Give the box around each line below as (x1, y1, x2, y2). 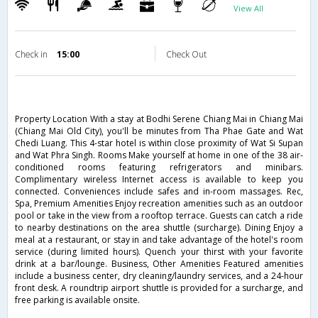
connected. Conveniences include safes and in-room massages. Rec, (15, 185, 303, 198)
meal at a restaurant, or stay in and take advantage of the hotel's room (15, 234, 303, 246)
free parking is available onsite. (15, 294, 140, 307)
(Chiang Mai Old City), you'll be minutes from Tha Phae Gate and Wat (15, 125, 303, 138)
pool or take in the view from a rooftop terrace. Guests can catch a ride (15, 209, 303, 222)
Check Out (166, 48, 207, 61)
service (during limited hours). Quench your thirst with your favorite (15, 246, 303, 258)
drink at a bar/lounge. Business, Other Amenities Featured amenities (15, 258, 303, 270)
